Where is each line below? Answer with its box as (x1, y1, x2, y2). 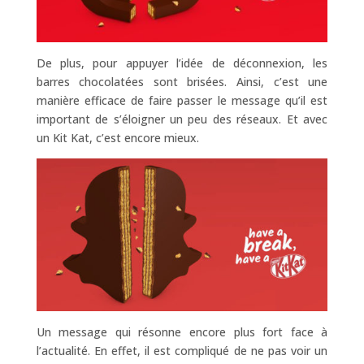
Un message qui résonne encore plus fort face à (36, 323, 328, 340)
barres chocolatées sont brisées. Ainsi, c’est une (36, 74, 328, 90)
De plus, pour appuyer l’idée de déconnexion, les (36, 55, 328, 71)
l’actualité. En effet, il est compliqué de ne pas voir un (36, 342, 328, 358)
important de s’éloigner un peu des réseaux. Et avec (36, 111, 328, 128)
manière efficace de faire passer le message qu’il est (36, 93, 328, 109)
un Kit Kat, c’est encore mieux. (36, 130, 199, 146)
